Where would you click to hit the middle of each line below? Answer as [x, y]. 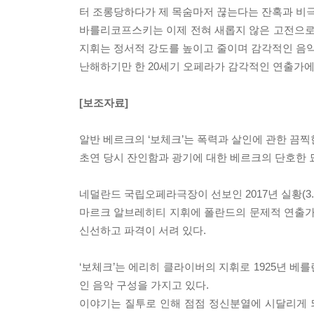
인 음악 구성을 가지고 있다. [144, 285]
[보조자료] [104, 103]
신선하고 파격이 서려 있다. [143, 230]
